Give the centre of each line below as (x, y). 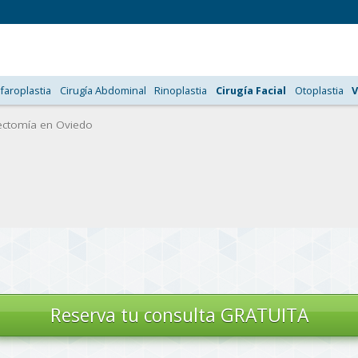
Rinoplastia (181, 90)
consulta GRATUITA (226, 315)
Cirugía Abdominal (103, 90)
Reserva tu (97, 315)
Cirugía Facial (251, 90)
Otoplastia (319, 90)
